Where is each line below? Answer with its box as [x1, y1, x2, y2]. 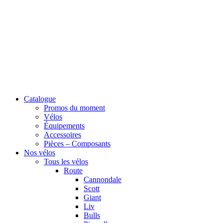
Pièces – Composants [44, 139, 111, 148]
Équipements [44, 121, 85, 130]
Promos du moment [44, 104, 105, 112]
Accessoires [44, 130, 81, 139]
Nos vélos [24, 148, 55, 157]
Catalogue [24, 95, 56, 103]
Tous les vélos [44, 157, 88, 166]
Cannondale [84, 175, 121, 184]
